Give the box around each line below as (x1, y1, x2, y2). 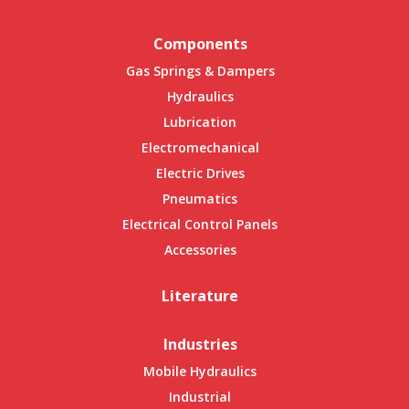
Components (152, 34, 247, 55)
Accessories (163, 241, 236, 259)
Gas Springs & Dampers (125, 62, 275, 80)
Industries (163, 334, 237, 355)
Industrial (169, 388, 231, 406)
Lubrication (163, 113, 236, 131)
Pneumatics (163, 190, 237, 208)
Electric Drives (155, 164, 245, 183)
